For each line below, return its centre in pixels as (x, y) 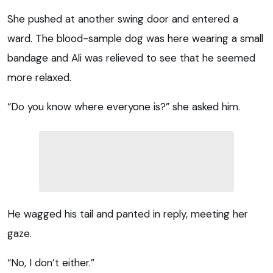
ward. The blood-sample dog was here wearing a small (135, 38)
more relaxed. (39, 77)
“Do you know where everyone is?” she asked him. (124, 106)
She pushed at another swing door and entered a (123, 19)
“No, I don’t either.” (51, 262)
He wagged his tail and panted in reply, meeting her (128, 214)
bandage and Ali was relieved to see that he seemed (131, 58)
